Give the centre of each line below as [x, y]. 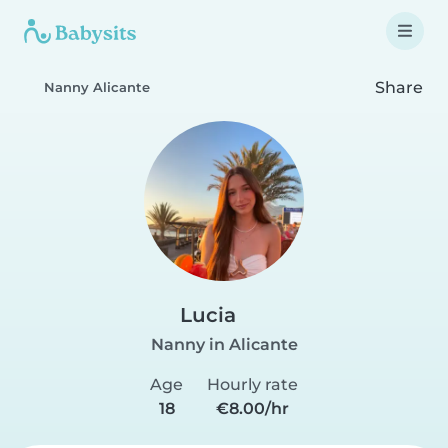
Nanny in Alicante [224, 344]
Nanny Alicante [97, 87]
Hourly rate [252, 384]
